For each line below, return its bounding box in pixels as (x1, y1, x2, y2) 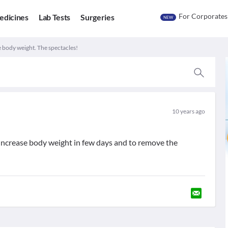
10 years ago (172, 107, 205, 115)
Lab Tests (38, 12, 71, 22)
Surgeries (80, 12, 115, 22)
